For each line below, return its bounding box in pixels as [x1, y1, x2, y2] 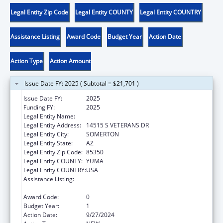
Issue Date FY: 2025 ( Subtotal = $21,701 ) [24, 79, 139, 88]
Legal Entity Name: [23, 111, 75, 120]
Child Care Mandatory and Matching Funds [86, 174, 204, 183]
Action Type [10, 56, 43, 65]
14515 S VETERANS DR [86, 120, 149, 129]
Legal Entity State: [23, 138, 73, 147]
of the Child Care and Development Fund [86, 183, 198, 192]
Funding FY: [23, 103, 55, 111]
